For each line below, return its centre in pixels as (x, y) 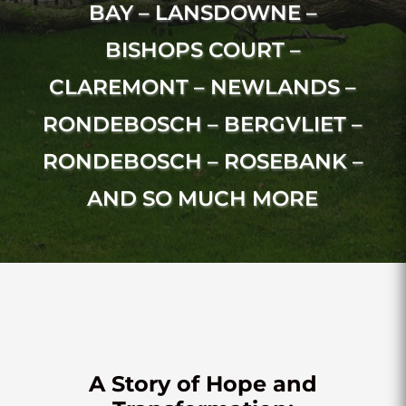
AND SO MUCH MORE (203, 198)
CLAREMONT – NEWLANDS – (203, 87)
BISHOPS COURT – (203, 49)
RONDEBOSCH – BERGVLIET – (203, 124)
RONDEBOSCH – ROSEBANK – (203, 161)
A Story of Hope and (203, 383)
